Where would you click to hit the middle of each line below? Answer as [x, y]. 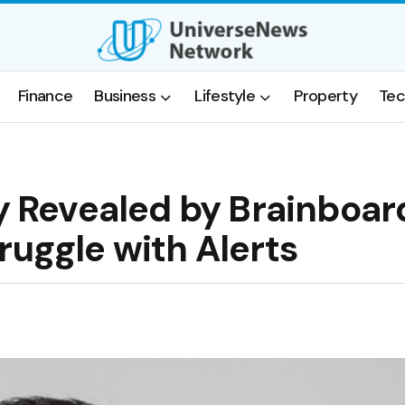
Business [125, 96]
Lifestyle [225, 96]
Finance [45, 96]
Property [326, 96]
